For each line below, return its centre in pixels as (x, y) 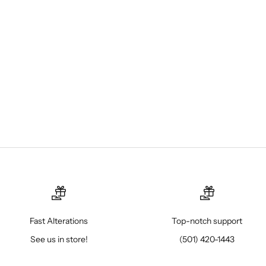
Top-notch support (207, 221)
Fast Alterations (59, 221)
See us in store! (59, 239)
